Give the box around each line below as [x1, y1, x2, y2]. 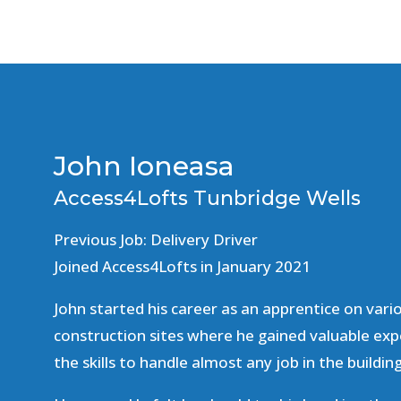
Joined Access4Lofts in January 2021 [54, 255, 311, 277]
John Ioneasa [54, 149, 235, 183]
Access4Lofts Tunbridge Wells [54, 185, 361, 210]
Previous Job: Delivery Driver [54, 228, 258, 250]
